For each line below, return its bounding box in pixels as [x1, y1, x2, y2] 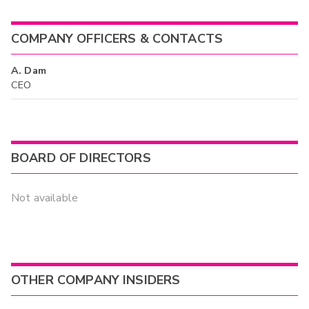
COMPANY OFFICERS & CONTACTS [11, 30, 223, 48]
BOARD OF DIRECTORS [11, 150, 151, 167]
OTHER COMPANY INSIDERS [11, 272, 181, 289]
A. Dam [11, 63, 46, 77]
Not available [11, 190, 78, 206]
